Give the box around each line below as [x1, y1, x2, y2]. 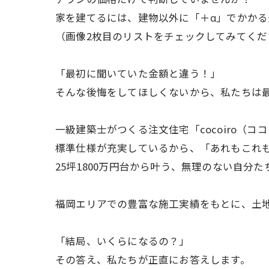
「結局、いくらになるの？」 [55, 233, 190, 248]
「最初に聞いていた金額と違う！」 [55, 65, 221, 80]
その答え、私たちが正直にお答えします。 [55, 252, 250, 267]
